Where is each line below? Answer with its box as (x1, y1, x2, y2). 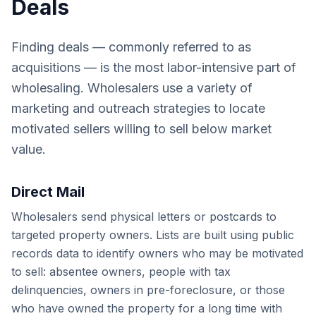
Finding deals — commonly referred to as (11, 39, 251, 54)
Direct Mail (11, 183, 85, 200)
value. (11, 142, 46, 157)
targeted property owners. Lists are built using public (11, 228, 294, 242)
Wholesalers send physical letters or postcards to (11, 209, 276, 224)
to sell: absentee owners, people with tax (11, 265, 231, 279)
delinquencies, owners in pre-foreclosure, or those (11, 283, 285, 297)
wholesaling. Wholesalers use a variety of (11, 80, 253, 95)
